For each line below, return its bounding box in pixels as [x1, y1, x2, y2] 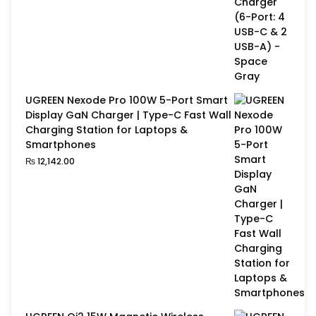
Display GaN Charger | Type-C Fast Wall [25, 108, 231, 123]
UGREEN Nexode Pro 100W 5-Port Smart [25, 93, 228, 108]
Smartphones [25, 138, 96, 152]
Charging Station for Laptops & [25, 123, 188, 138]
